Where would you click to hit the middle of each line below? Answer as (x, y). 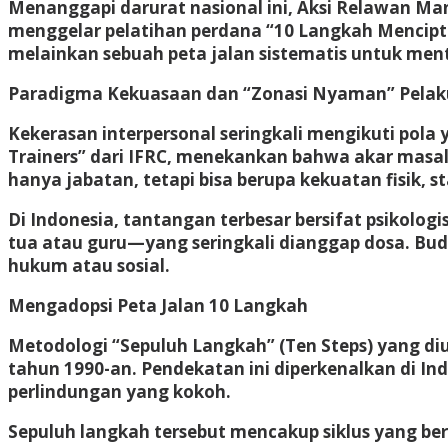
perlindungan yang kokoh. (119, 391)
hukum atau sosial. (89, 265)
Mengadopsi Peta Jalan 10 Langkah (158, 305)
